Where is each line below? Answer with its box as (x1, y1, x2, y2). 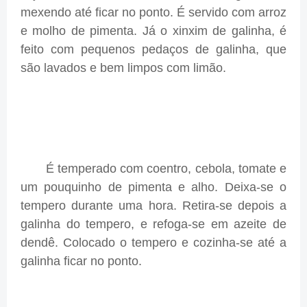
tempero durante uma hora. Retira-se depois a (21, 199, 286, 213)
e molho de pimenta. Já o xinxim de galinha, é (21, 24, 286, 38)
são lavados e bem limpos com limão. (21, 61, 226, 75)
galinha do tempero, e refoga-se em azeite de (21, 217, 286, 232)
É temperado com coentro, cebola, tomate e (21, 162, 286, 176)
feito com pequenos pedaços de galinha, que (21, 42, 286, 57)
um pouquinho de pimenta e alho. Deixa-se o (21, 180, 286, 195)
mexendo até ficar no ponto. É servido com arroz (21, 5, 286, 20)
